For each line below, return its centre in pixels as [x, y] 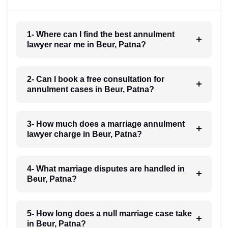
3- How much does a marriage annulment [106, 124]
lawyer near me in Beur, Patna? [86, 45]
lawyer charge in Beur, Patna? [84, 134]
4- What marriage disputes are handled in [106, 169]
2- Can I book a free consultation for [95, 79]
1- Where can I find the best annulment [101, 35]
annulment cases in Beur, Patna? [90, 90]
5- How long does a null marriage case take [109, 214]
